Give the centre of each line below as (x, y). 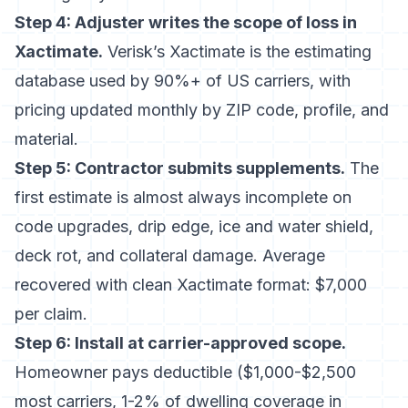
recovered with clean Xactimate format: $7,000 (191, 285)
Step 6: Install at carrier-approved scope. (180, 343)
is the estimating (308, 51)
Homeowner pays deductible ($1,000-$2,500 (185, 372)
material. (46, 139)
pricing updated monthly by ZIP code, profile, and (202, 110)
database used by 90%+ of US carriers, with (183, 81)
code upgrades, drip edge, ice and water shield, (194, 226)
